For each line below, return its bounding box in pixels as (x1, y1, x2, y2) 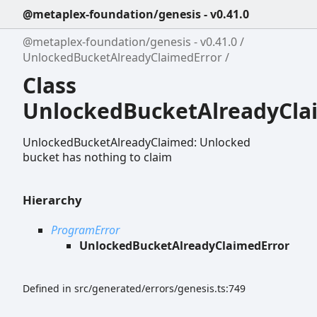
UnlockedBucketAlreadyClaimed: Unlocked (23, 134, 250, 150)
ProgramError (51, 221, 120, 238)
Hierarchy (23, 191, 82, 208)
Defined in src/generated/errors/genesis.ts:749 (23, 281, 246, 295)
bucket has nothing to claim (23, 149, 172, 165)
